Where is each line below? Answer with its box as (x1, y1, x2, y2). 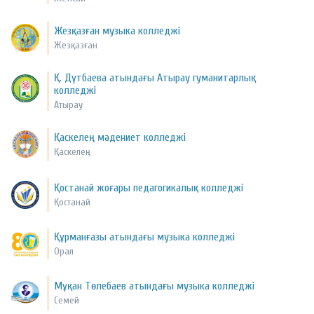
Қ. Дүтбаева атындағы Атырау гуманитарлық (54, 71, 257, 85)
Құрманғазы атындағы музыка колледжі (54, 231, 235, 244)
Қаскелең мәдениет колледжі (54, 131, 186, 144)
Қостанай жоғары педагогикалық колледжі (54, 182, 244, 195)
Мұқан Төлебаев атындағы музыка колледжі (54, 280, 255, 293)
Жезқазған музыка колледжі (54, 25, 181, 38)
